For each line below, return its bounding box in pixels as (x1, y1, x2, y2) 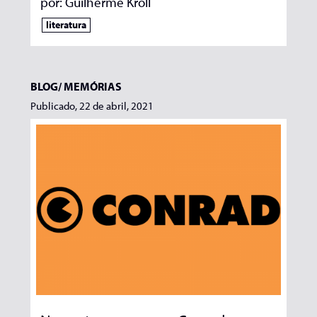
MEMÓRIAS (63, 79, 122, 93)
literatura (46, 18, 87, 32)
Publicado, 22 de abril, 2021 (30, 98, 154, 113)
